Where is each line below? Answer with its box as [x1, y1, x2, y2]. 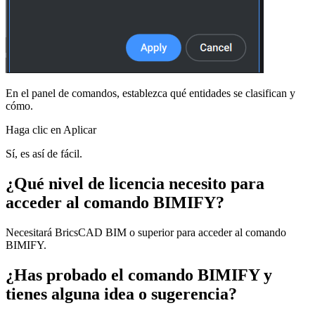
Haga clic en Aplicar [6, 124, 96, 136]
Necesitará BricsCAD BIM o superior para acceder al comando [6, 226, 286, 239]
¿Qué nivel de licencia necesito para [6, 174, 264, 193]
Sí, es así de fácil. [6, 148, 82, 160]
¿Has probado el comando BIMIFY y [6, 266, 272, 285]
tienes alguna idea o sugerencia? [6, 285, 237, 304]
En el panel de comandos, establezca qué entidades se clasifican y [6, 87, 295, 100]
